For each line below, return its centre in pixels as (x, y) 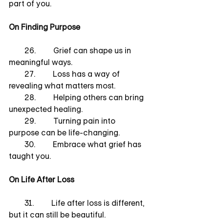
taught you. (30, 156)
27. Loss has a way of (65, 74)
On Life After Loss (42, 179)
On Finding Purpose (44, 27)
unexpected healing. (46, 109)
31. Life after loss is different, (77, 203)
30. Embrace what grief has (76, 144)
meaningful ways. (41, 62)
